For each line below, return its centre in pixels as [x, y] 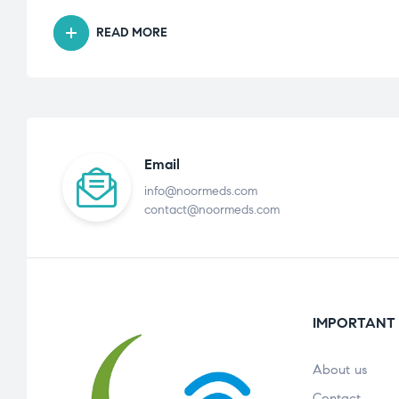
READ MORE [132, 33]
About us [340, 369]
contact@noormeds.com [212, 210]
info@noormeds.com [200, 191]
